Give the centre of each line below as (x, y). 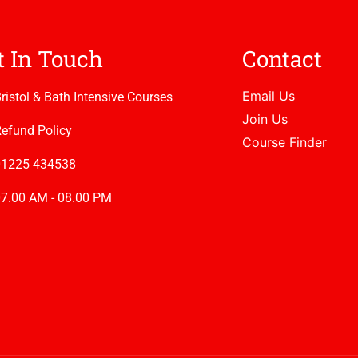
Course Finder (284, 143)
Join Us (265, 119)
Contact (282, 59)
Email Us (268, 96)
